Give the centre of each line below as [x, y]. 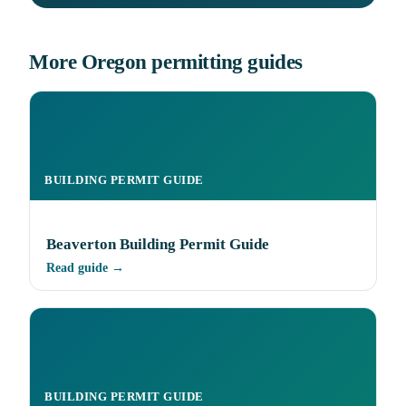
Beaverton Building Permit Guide [158, 245]
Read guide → [85, 268]
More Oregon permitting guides [166, 62]
